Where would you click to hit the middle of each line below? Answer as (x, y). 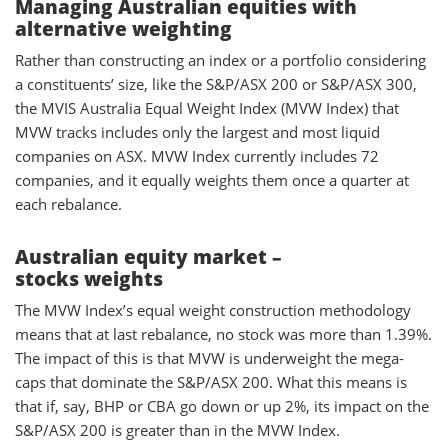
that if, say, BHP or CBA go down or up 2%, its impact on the (222, 405)
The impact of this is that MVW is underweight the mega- (209, 357)
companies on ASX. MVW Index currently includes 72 (197, 155)
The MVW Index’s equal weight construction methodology (213, 309)
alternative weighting (123, 28)
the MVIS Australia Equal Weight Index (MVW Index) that (207, 107)
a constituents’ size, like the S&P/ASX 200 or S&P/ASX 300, (216, 83)
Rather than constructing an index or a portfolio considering (220, 59)
